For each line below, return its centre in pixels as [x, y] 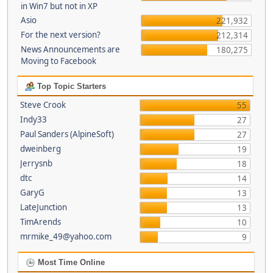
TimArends [40, 222]
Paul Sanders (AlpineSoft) [67, 134]
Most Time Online [70, 262]
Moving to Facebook [58, 61]
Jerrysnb [36, 163]
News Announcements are [70, 49]
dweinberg [40, 149]
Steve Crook [43, 105]
